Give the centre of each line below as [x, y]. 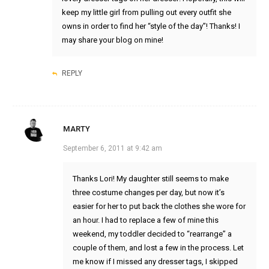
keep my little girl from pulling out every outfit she [146, 13]
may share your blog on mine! [112, 40]
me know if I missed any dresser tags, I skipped [155, 262]
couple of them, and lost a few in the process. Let [158, 248]
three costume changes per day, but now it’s [148, 193]
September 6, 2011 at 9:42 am [112, 149]
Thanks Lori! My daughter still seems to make [150, 179]
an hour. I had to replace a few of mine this [145, 220]
